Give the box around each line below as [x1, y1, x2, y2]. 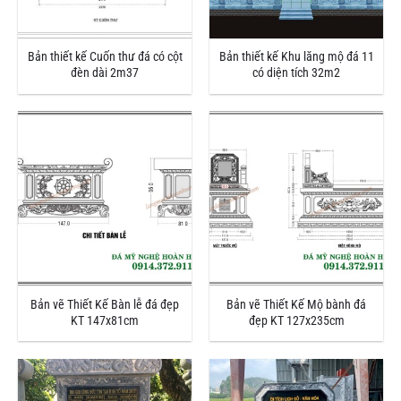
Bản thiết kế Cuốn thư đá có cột [27, 49, 183, 65]
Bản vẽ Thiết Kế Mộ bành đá [226, 296, 366, 312]
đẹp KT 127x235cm [248, 312, 345, 328]
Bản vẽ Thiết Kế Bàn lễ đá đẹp [30, 296, 179, 312]
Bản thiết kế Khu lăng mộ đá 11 [218, 49, 374, 65]
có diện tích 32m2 [252, 65, 340, 81]
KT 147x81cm [71, 312, 139, 328]
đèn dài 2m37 [71, 65, 139, 81]
